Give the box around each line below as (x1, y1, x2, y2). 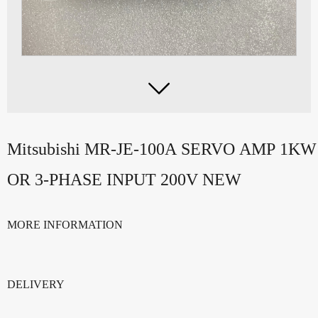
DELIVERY (7, 278, 65, 290)
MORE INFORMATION (7, 218, 123, 231)
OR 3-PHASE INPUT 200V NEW (7, 170, 241, 189)
